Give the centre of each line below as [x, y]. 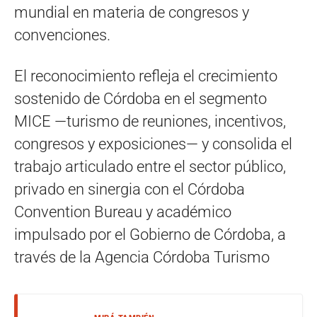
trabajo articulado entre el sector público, [150, 166]
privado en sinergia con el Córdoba [129, 189]
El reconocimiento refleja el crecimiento [146, 76]
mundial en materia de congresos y [132, 12]
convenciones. [62, 35]
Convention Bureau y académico [123, 212]
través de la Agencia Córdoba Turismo [142, 257]
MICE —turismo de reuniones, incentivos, [150, 121]
